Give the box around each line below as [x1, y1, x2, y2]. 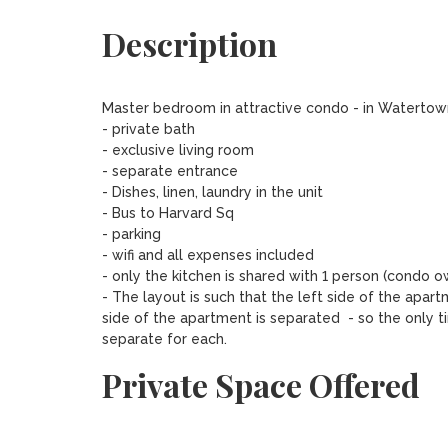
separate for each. [101, 331, 227, 347]
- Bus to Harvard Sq [101, 205, 234, 221]
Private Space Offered [101, 363, 420, 406]
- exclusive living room [101, 142, 254, 158]
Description [101, 22, 277, 65]
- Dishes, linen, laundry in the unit [101, 184, 323, 200]
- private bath [101, 121, 195, 137]
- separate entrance [101, 163, 238, 179]
